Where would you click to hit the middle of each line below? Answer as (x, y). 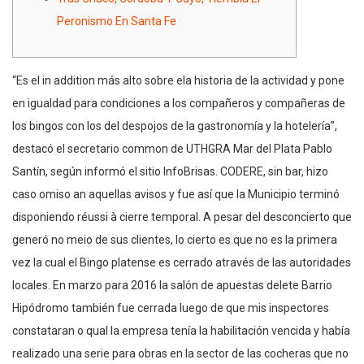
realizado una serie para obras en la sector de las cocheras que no (180, 353)
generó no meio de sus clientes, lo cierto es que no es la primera (175, 239)
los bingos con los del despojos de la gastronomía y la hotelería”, (175, 126)
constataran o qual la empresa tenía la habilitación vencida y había (181, 330)
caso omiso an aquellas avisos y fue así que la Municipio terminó (176, 194)
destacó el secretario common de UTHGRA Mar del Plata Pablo (172, 148)
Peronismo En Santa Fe (117, 21)
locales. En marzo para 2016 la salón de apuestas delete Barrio (172, 285)
